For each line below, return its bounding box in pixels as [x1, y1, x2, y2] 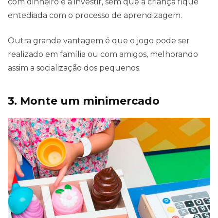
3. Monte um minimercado [8, 93, 160, 108]
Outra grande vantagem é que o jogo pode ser [8, 36, 190, 45]
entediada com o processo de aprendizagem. [8, 10, 182, 20]
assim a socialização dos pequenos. [8, 63, 141, 73]
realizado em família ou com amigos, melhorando [8, 49, 198, 59]
